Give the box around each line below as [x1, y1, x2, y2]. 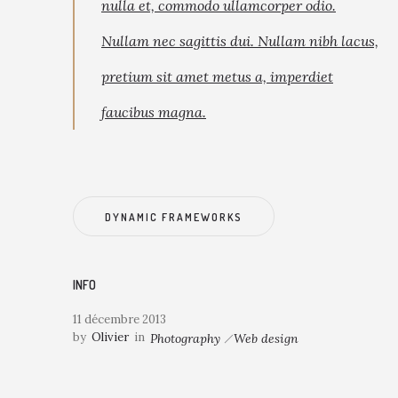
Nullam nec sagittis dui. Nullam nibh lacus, [101, 32, 378, 51]
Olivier [92, 330, 129, 346]
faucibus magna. [101, 103, 206, 122]
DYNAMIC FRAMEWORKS [105, 211, 243, 225]
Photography [150, 330, 220, 347]
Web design [234, 330, 298, 347]
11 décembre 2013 [73, 312, 166, 328]
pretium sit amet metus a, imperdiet [101, 68, 333, 86]
